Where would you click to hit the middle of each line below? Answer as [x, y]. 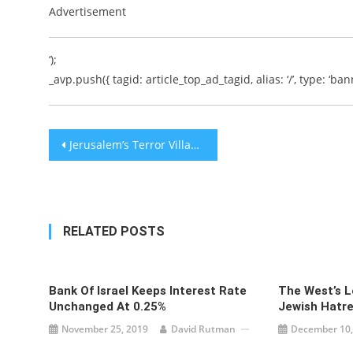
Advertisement [87, 11]
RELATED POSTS [114, 231]
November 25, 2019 [105, 329]
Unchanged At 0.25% [108, 307]
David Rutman [204, 329]
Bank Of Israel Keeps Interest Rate [148, 291]
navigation [106, 175]
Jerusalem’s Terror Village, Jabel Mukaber [130, 145]
